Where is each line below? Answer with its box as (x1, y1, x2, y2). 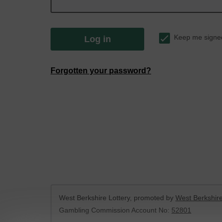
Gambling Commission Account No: (59, 206, 171, 214)
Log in (84, 34, 111, 44)
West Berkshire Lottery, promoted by (59, 194, 175, 202)
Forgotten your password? (51, 66, 151, 75)
